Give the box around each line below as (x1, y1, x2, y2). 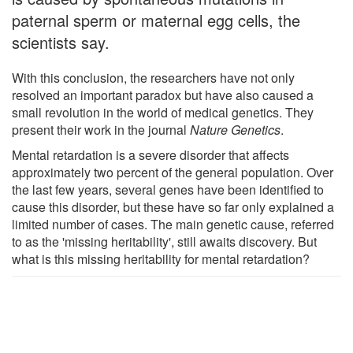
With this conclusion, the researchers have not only (12, 68, 295, 87)
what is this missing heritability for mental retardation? (12, 249, 310, 268)
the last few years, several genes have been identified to (12, 180, 324, 199)
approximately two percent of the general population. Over (12, 162, 333, 181)
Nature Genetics (190, 120, 281, 139)
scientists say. (12, 30, 110, 54)
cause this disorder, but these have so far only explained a (12, 197, 334, 216)
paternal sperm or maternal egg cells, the (12, 8, 300, 32)
